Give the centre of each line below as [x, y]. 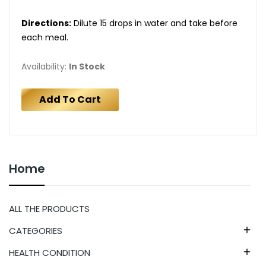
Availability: [45, 66]
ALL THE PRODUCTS [49, 208]
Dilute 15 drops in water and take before [154, 23]
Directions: [46, 23]
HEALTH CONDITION [50, 252]
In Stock [87, 66]
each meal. [46, 37]
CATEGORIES [36, 230]
